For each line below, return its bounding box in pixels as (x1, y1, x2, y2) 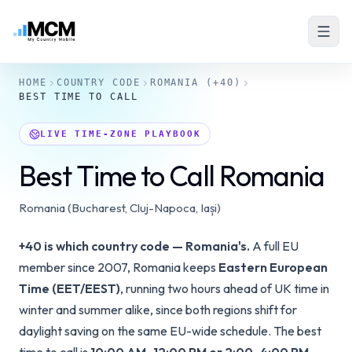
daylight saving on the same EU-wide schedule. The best (19, 323, 321, 339)
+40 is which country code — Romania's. (19, 238, 250, 254)
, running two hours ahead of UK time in (120, 280, 329, 296)
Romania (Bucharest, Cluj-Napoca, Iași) (19, 200, 221, 215)
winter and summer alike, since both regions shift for (19, 302, 297, 317)
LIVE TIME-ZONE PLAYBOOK (40, 129, 201, 138)
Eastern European (218, 259, 328, 275)
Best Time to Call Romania (19, 158, 325, 193)
